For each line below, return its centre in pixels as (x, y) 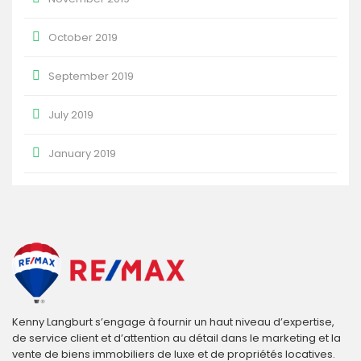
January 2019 (82, 154)
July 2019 (71, 115)
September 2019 (91, 76)
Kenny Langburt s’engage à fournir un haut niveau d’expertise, (173, 322)
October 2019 (83, 37)
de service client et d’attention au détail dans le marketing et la (176, 338)
